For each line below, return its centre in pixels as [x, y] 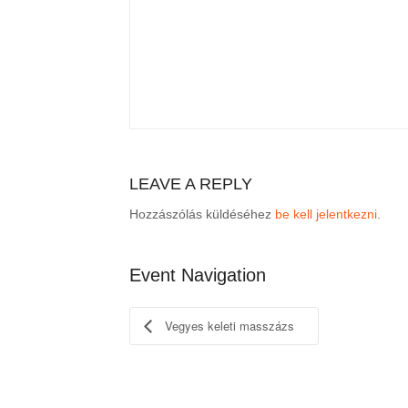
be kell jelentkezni [326, 214]
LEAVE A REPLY [191, 184]
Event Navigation [198, 275]
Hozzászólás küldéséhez [202, 214]
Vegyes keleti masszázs [228, 325]
